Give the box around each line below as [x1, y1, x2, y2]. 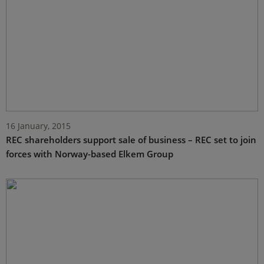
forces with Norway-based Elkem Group [6, 148, 173, 160]
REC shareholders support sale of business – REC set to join [6, 134, 256, 146]
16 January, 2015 [6, 120, 71, 131]
